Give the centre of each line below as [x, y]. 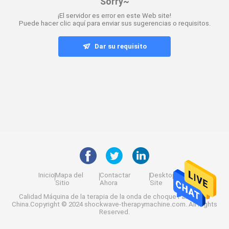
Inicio [46, 175]
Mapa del [69, 175]
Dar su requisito [121, 46]
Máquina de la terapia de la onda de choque [110, 196]
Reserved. [114, 212]
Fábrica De [193, 196]
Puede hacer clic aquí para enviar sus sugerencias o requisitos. [114, 24]
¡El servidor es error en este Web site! [114, 16]
